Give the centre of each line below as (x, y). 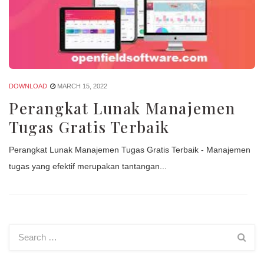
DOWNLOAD (28, 86)
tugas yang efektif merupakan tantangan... (88, 166)
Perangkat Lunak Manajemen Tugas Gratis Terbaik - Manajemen (130, 150)
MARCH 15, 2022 (82, 86)
